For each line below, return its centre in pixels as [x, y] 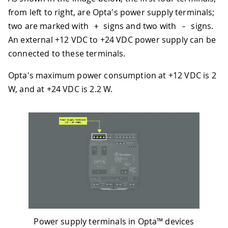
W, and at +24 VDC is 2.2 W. [61, 89]
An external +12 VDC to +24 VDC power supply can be [112, 39]
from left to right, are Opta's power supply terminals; [111, 12]
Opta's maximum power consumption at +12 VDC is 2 [112, 75]
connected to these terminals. [67, 53]
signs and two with [140, 26]
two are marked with [50, 26]
